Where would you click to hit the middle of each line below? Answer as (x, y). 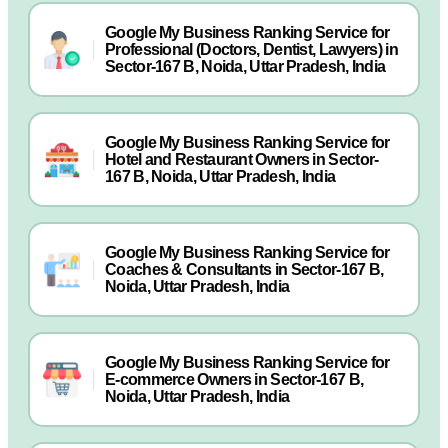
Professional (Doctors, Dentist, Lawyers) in (251, 49)
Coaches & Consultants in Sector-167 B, (244, 269)
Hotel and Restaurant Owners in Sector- (242, 159)
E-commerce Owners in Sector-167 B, (234, 379)
